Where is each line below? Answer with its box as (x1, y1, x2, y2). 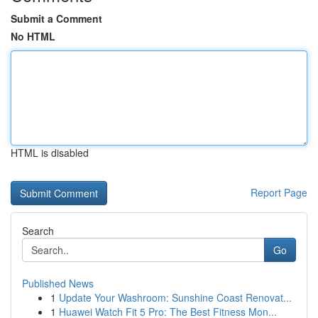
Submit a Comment (11, 11, 102, 26)
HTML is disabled (11, 146, 89, 160)
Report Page (251, 185, 307, 199)
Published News (22, 276, 94, 290)
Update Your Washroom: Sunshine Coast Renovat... (59, 290, 292, 305)
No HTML (11, 29, 55, 43)
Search (22, 224, 54, 238)
